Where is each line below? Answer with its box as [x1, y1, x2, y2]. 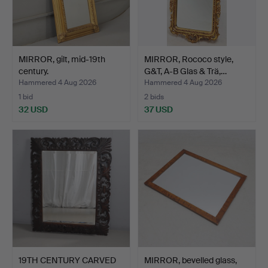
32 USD [19, 104, 48, 115]
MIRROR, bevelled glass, [144, 255, 237, 266]
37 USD [144, 104, 173, 115]
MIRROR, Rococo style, [144, 54, 233, 65]
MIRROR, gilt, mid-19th [19, 54, 105, 65]
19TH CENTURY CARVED [19, 255, 116, 266]
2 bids [144, 92, 164, 102]
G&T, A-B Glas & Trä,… [144, 66, 227, 77]
